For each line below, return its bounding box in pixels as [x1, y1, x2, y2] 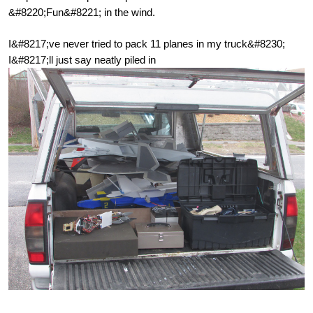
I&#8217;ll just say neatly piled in [8, 53, 156, 66]
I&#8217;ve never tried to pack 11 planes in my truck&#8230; [8, 37, 285, 50]
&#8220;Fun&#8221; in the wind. [8, 6, 155, 18]
